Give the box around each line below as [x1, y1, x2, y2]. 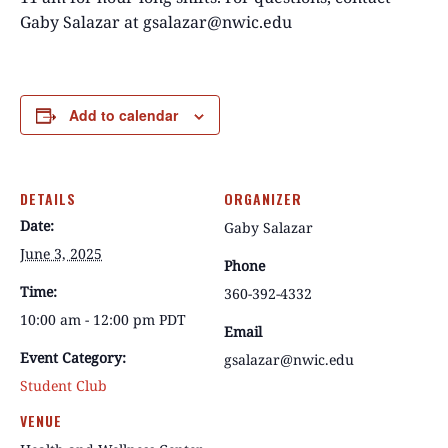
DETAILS [20, 188, 76, 209]
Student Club [20, 376, 107, 395]
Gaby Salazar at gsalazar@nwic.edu [20, 11, 292, 33]
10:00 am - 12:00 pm [20, 310, 159, 329]
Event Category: [20, 348, 126, 367]
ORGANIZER [224, 188, 302, 209]
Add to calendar [69, 105, 178, 125]
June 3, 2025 [20, 244, 102, 263]
